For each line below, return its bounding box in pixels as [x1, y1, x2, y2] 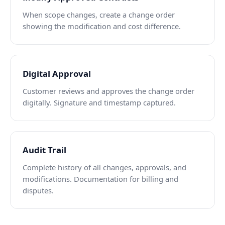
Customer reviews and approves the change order [23, 86, 194, 96]
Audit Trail [23, 144, 66, 156]
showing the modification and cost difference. [23, 21, 181, 32]
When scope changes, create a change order [23, 10, 175, 20]
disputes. [23, 185, 54, 196]
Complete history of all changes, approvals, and [23, 162, 186, 173]
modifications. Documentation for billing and [23, 174, 178, 184]
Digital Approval [23, 68, 91, 80]
